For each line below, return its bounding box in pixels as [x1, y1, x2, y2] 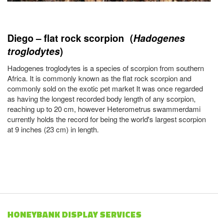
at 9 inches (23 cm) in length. [7, 124, 99, 134]
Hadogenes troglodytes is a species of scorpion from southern [7, 63, 204, 73]
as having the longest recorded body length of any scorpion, [7, 93, 196, 104]
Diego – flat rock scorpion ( [7, 31, 133, 45]
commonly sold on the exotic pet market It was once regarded [7, 83, 203, 93]
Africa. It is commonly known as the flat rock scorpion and [7, 73, 191, 83]
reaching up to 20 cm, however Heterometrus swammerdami [7, 104, 200, 114]
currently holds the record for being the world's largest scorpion [7, 114, 206, 124]
